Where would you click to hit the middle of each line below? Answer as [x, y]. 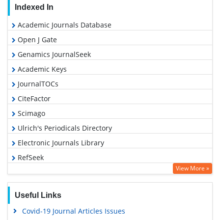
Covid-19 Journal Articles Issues [73, 211]
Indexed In [34, 7]
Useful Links [38, 195]
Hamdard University [50, 172]
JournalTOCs [37, 83]
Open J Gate [36, 39]
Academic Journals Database [64, 25]
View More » [192, 168]
